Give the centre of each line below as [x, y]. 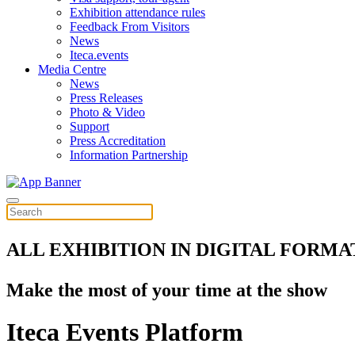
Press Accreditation [118, 141]
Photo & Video [107, 112]
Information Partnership [129, 155]
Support [90, 126]
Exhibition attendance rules [137, 12]
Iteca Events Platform [125, 332]
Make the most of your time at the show [167, 290]
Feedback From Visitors [130, 27]
